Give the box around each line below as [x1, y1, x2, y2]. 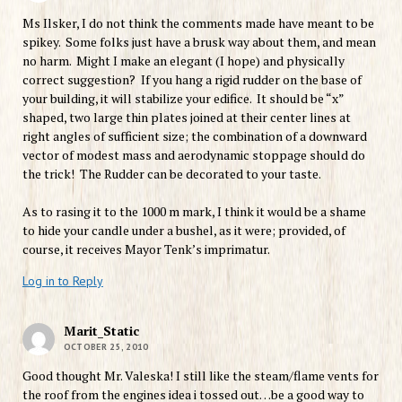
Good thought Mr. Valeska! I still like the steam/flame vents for [22, 366, 379, 384]
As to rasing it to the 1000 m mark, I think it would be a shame [22, 202, 366, 220]
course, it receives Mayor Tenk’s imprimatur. [22, 240, 270, 258]
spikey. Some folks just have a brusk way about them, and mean [22, 32, 376, 50]
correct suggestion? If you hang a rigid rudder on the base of [22, 70, 362, 88]
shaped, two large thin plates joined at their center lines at [22, 108, 351, 126]
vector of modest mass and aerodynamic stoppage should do [22, 145, 365, 163]
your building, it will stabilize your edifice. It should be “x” [22, 89, 344, 107]
